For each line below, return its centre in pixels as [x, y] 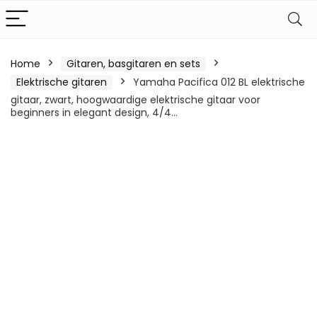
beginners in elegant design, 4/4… [94, 113]
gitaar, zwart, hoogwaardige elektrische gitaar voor [136, 100]
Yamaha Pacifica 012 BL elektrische [219, 82]
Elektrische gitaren [62, 82]
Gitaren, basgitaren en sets [133, 64]
